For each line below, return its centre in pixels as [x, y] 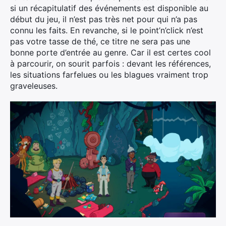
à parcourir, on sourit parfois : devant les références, [110, 64]
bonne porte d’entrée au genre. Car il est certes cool [110, 52]
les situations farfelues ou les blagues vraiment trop [109, 75]
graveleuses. [34, 86]
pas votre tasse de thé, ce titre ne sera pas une [100, 41]
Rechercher [41, 83]
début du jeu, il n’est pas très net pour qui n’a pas [104, 19]
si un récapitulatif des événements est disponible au [109, 8]
